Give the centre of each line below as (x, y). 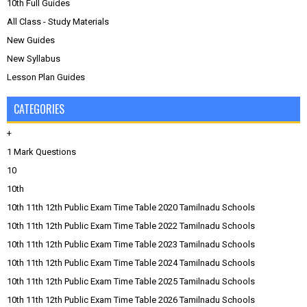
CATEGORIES (39, 109)
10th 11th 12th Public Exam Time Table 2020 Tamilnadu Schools (131, 207)
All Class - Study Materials (58, 22)
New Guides (31, 40)
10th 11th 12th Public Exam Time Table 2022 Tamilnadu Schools (131, 226)
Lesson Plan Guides (46, 77)
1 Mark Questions (41, 152)
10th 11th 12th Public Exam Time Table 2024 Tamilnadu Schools (131, 263)
